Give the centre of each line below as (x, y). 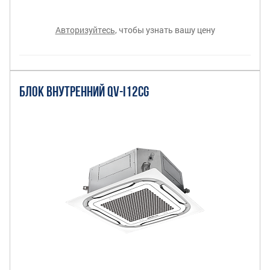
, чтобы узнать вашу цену (165, 30)
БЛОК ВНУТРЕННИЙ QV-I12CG (84, 93)
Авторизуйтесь (85, 30)
